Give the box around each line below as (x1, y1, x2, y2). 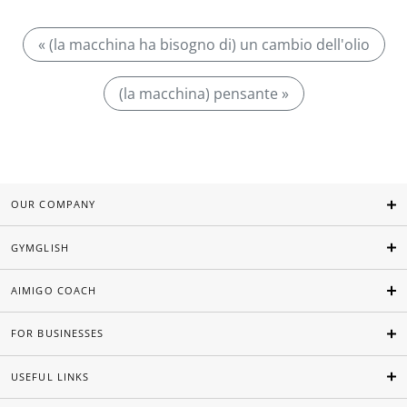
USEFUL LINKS (11, 369, 90, 383)
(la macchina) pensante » (118, 84, 289, 104)
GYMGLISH (11, 240, 69, 254)
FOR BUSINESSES (11, 326, 104, 341)
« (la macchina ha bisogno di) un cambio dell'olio (37, 35, 370, 55)
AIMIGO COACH (11, 283, 97, 298)
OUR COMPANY (11, 197, 96, 212)
